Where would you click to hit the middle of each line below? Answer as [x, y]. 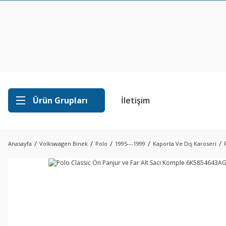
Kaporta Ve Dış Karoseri [185, 144]
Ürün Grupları [60, 100]
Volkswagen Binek [64, 144]
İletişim [135, 100]
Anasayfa [20, 144]
